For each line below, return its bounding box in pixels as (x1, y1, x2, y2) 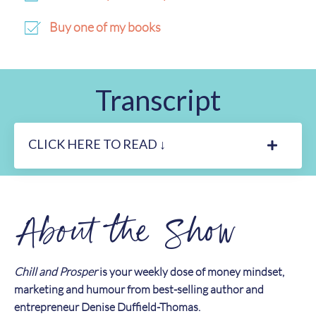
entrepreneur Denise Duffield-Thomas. (14, 299, 200, 314)
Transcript (95, 83, 221, 117)
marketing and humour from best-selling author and (14, 281, 264, 296)
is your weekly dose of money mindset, (97, 264, 284, 279)
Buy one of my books (49, 18, 161, 35)
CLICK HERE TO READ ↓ (28, 135, 166, 152)
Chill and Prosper (14, 264, 97, 279)
